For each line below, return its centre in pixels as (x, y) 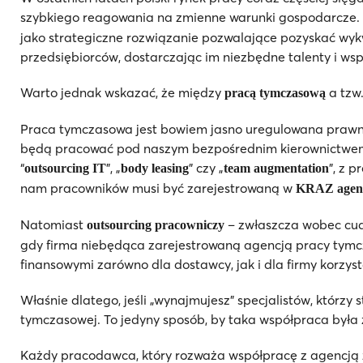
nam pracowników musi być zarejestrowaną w (158, 188)
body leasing (155, 168)
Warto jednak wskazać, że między (122, 92)
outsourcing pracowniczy (156, 224)
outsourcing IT (65, 168)
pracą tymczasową (275, 92)
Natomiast (53, 224)
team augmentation (276, 168)
